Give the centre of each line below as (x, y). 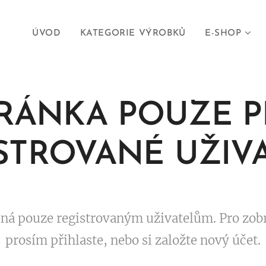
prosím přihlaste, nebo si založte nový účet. (133, 240)
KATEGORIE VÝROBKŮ (133, 34)
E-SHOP (223, 34)
